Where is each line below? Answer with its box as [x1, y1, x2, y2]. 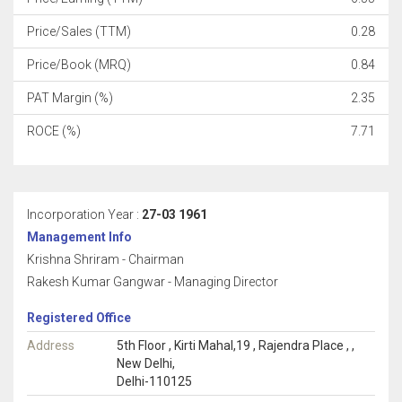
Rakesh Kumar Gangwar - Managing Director [27, 275, 278, 289]
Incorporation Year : [27, 207, 142, 222]
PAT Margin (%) [27, 91, 113, 105]
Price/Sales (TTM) [27, 24, 131, 39]
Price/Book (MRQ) [27, 57, 131, 72]
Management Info [27, 230, 132, 244]
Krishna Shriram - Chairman [27, 252, 184, 267]
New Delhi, [117, 356, 175, 371]
